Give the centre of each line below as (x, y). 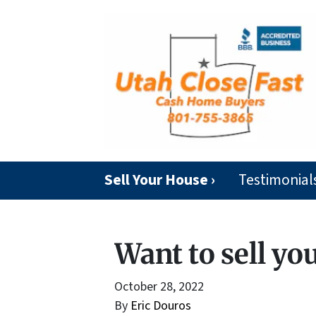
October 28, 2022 (159, 286)
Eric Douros (161, 305)
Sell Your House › (160, 180)
